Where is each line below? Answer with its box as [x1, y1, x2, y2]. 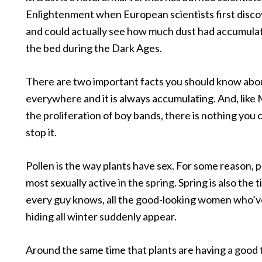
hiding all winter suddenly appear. [26, 210, 177, 223]
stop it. [26, 126, 57, 139]
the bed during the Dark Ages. [26, 42, 162, 54]
